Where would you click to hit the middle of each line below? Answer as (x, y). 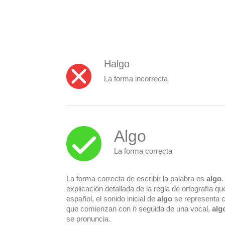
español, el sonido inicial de (112, 198)
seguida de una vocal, (174, 208)
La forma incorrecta (136, 79)
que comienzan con (99, 208)
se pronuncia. (88, 218)
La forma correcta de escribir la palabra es (136, 178)
